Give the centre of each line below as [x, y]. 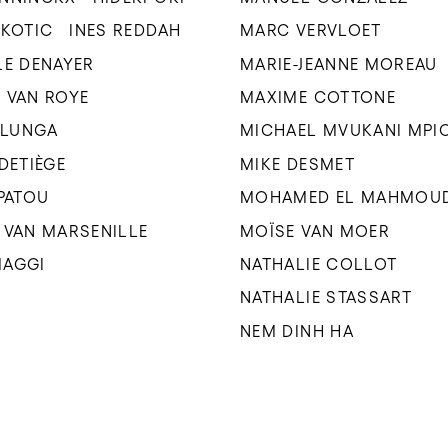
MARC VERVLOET [311, 30]
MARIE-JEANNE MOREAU [339, 63]
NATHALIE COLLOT [319, 264]
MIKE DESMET [297, 163]
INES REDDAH [125, 30]
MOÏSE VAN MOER [315, 230]
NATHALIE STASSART [326, 297]
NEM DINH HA [297, 330]
